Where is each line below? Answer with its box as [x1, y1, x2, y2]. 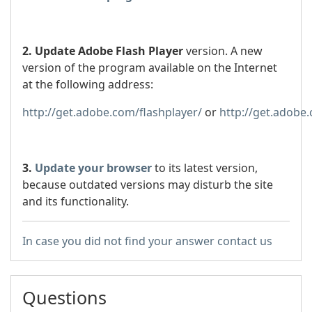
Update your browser [35, 160, 152, 175]
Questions [22, 286, 107, 309]
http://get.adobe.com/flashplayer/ [22, 104, 202, 120]
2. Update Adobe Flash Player [22, 43, 183, 58]
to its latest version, [152, 160, 258, 175]
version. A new [183, 43, 263, 58]
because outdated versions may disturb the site [22, 177, 273, 192]
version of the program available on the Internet [22, 60, 277, 75]
